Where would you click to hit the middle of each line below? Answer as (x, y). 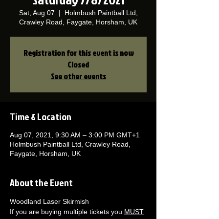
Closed (78, 65)
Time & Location (41, 116)
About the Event (41, 182)
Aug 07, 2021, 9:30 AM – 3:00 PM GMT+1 (75, 135)
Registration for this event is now (78, 53)
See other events (78, 76)
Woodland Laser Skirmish (50, 201)
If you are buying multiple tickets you (67, 212)
